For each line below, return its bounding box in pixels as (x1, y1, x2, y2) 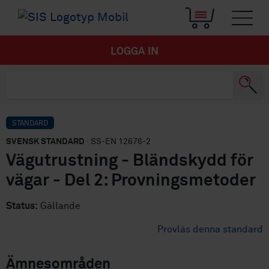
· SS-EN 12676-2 (85, 138, 151, 147)
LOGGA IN (110, 46, 159, 58)
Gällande (38, 201, 80, 211)
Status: (6, 201, 38, 211)
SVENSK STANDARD (6, 138, 85, 147)
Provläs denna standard (157, 225, 263, 235)
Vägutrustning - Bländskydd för (6, 153, 253, 170)
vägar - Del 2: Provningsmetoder (6, 172, 256, 190)
